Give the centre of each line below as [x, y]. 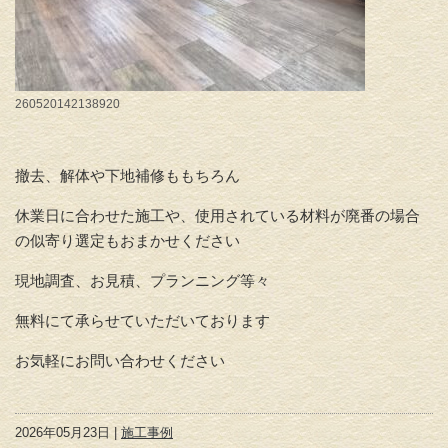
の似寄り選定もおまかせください [127, 241]
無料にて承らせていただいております [142, 321]
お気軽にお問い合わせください [120, 361]
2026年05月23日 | [68, 433]
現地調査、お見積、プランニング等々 [142, 281]
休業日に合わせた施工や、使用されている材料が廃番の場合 [217, 216]
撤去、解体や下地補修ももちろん [135, 176]
